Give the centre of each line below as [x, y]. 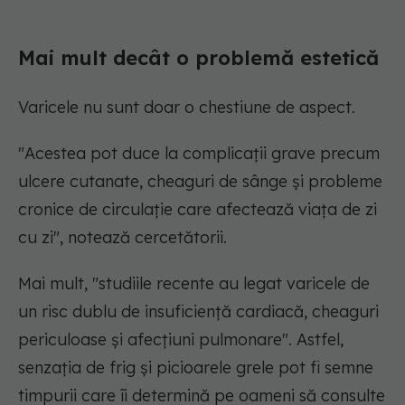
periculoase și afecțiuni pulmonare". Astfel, [181, 340]
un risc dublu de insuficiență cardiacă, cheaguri [198, 312]
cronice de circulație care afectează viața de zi [198, 210]
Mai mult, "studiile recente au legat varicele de [194, 284]
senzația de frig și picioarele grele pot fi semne [196, 368]
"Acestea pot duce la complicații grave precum [199, 154]
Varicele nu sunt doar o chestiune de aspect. [187, 108]
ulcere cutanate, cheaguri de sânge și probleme [200, 182]
